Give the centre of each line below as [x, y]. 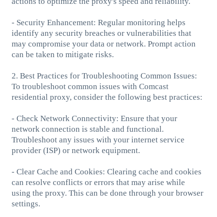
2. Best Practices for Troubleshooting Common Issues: [104, 76]
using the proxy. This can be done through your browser [107, 193]
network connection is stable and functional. [87, 129]
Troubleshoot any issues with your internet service [98, 139]
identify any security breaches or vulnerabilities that [101, 33]
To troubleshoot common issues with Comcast [90, 86]
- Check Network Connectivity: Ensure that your [94, 118]
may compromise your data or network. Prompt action [103, 44]
